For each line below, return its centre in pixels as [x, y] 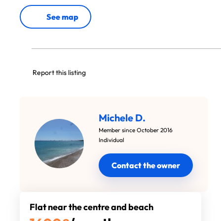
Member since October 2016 [136, 130]
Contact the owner [146, 165]
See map [62, 17]
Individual [111, 140]
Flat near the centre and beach [92, 207]
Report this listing [59, 73]
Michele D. [122, 118]
